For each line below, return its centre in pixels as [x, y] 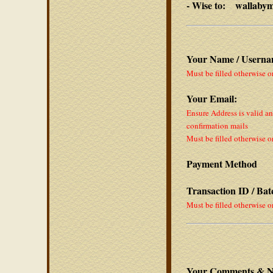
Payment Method [222, 164]
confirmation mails [217, 126]
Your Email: [212, 98]
